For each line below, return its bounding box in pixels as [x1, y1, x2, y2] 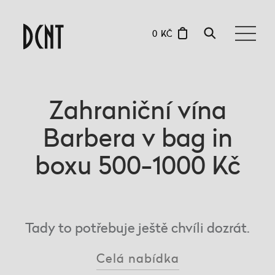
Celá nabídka [96, 249, 179, 266]
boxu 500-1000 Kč [34, 147, 241, 182]
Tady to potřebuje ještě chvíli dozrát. [25, 217, 250, 237]
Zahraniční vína [48, 92, 227, 127]
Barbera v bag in [42, 120, 233, 155]
